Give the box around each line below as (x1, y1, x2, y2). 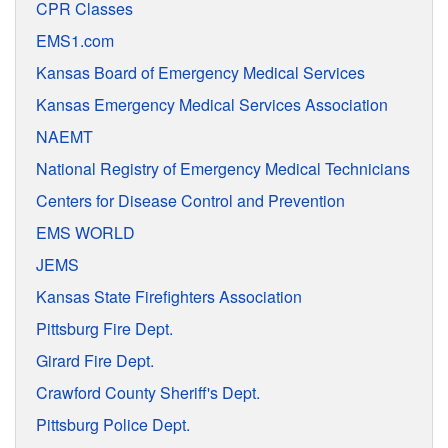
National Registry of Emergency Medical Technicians (36, 156, 410, 180)
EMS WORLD (36, 220, 135, 244)
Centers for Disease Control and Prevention (36, 188, 345, 212)
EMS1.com (36, 28, 114, 52)
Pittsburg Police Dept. (36, 412, 190, 436)
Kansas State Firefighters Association (36, 284, 302, 308)
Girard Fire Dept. (36, 348, 154, 372)
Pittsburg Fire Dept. (36, 316, 173, 340)
